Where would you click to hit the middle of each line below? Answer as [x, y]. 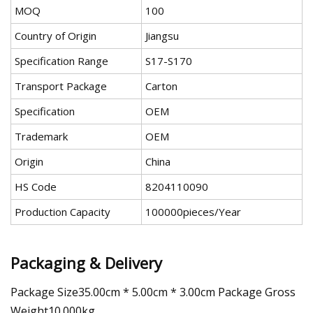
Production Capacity [63, 212]
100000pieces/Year [193, 212]
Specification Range [61, 61]
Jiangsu [162, 36]
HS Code [36, 187]
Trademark [41, 137]
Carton [161, 86]
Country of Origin [56, 36]
